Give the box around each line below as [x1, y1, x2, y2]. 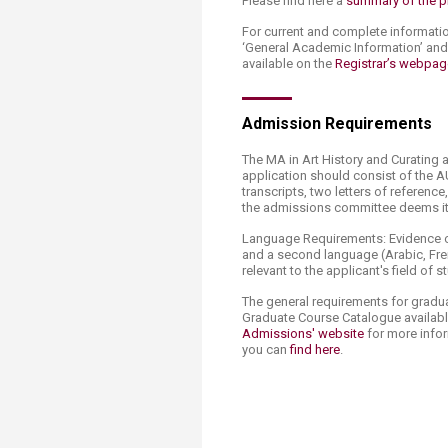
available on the [242, 56, 335, 71]
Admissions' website [242, 326, 364, 341]
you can [242, 342, 290, 357]
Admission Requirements [242, 114, 432, 133]
